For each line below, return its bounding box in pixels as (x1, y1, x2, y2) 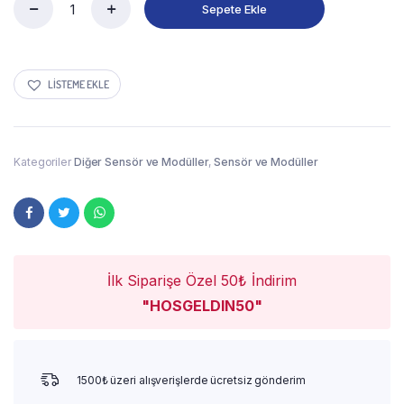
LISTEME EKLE (48, 77, 109, 91)
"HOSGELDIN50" (142, 297, 262, 316)
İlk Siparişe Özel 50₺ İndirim (107, 271, 297, 290)
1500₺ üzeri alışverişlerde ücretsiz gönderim (77, 373, 306, 388)
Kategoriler (14, 155, 74, 170)
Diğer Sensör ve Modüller (73, 155, 209, 170)
